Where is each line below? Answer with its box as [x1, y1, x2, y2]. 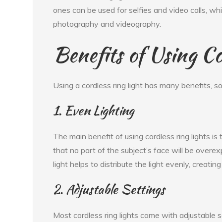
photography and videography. [53, 19, 162, 29]
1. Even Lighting [53, 101, 134, 120]
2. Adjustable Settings [53, 180, 166, 199]
